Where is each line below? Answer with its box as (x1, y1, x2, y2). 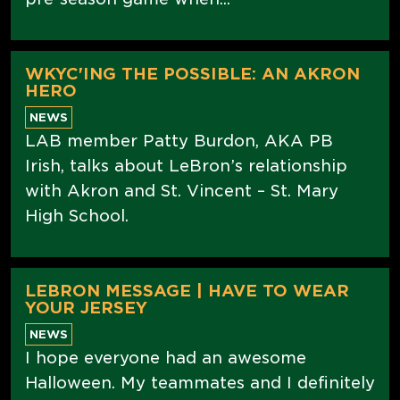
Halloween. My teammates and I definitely (25, 372, 375, 392)
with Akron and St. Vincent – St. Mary (25, 180, 338, 200)
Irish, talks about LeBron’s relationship (25, 155, 347, 175)
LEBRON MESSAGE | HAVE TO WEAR (25, 280, 349, 300)
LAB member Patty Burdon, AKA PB (25, 130, 333, 150)
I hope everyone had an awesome (25, 347, 306, 367)
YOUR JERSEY (25, 297, 147, 317)
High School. (25, 205, 129, 225)
